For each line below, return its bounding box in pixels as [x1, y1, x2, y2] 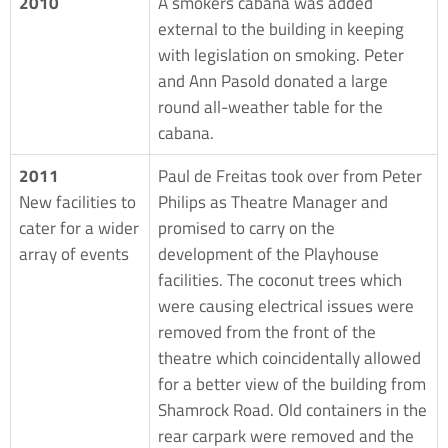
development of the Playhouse [158, 240, 379, 267]
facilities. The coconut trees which [158, 266, 402, 293]
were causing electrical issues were [158, 292, 414, 319]
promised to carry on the [158, 214, 335, 241]
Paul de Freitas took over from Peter [158, 162, 422, 189]
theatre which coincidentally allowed [158, 344, 421, 371]
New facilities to [19, 188, 136, 215]
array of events [19, 240, 129, 267]
